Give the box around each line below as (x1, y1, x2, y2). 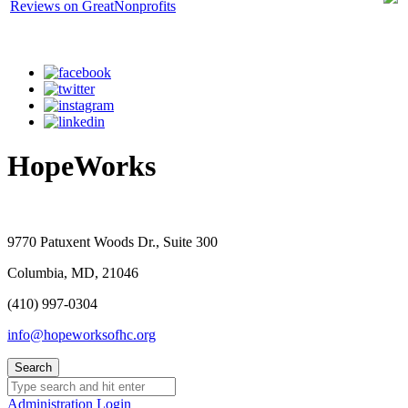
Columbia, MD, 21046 (7, 264, 138, 280)
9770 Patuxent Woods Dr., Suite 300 (7, 233, 218, 250)
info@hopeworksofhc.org (7, 326, 156, 342)
